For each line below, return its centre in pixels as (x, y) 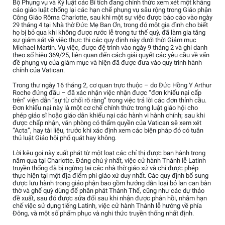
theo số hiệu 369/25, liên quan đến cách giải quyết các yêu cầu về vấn (111, 55)
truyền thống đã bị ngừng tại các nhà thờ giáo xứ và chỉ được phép (105, 168)
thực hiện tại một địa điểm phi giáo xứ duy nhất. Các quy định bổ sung (110, 176)
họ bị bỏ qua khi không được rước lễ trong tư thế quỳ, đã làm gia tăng (109, 33)
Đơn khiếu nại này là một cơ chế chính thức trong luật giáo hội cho (105, 108)
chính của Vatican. (39, 70)
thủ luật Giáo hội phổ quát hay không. (65, 138)
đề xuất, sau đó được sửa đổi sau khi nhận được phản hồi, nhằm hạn (110, 198)
